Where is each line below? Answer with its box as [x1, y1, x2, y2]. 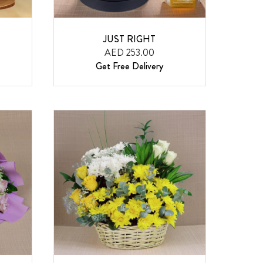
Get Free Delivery [96, 59, 164, 73]
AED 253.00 [104, 46, 155, 60]
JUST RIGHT [103, 32, 156, 46]
